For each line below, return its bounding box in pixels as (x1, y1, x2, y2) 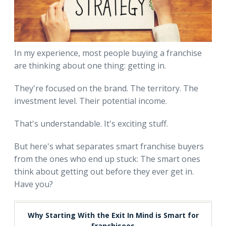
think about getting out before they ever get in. (14, 166, 194, 178)
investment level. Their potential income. (14, 95, 167, 107)
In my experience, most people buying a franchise (14, 47, 202, 59)
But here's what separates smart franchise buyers (14, 141, 204, 152)
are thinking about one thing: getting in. (14, 60, 166, 72)
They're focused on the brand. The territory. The (14, 83, 198, 94)
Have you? (14, 179, 53, 190)
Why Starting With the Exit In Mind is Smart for (27, 210, 199, 220)
